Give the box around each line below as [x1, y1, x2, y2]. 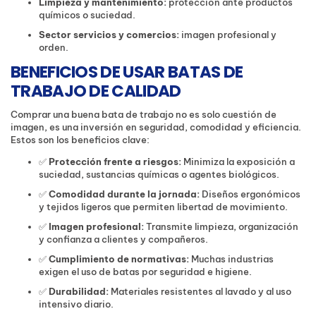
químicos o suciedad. [39, 9, 135, 21]
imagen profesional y [179, 29, 276, 41]
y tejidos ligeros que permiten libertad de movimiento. [39, 201, 288, 213]
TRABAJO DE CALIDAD [11, 80, 181, 103]
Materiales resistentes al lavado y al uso [109, 286, 291, 298]
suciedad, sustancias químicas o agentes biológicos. [39, 169, 279, 181]
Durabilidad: [49, 286, 109, 298]
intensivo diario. [39, 298, 114, 310]
